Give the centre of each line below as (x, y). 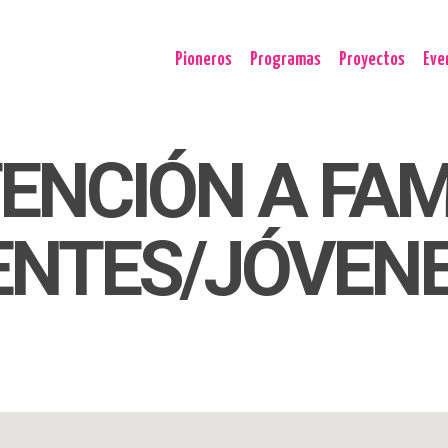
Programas (285, 59)
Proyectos (372, 59)
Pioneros (203, 59)
